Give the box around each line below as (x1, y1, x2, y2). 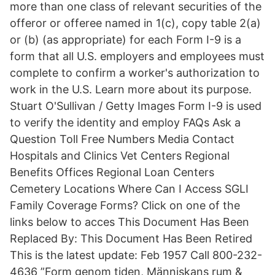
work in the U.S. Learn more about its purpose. (10, 83, 252, 96)
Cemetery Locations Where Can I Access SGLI (10, 182, 249, 195)
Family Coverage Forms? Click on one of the (10, 199, 240, 212)
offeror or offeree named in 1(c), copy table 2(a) (10, 17, 261, 29)
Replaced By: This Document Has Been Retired (10, 232, 252, 245)
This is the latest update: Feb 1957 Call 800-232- (10, 249, 262, 261)
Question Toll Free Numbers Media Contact (10, 133, 234, 145)
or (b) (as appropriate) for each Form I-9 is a (10, 33, 241, 46)
